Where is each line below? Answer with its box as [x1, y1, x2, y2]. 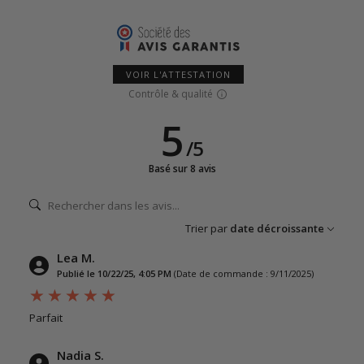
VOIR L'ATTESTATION [125, 68, 231, 81]
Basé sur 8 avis [148, 162, 216, 176]
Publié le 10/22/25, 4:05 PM [57, 267, 171, 280]
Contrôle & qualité [128, 87, 213, 102]
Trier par [185, 221, 227, 236]
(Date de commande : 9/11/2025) [174, 267, 314, 280]
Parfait [29, 310, 63, 326]
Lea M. [57, 249, 95, 266]
